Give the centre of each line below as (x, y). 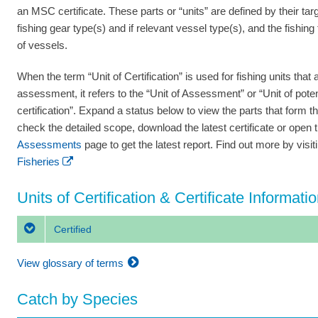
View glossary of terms (72, 263)
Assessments (49, 145)
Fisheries (38, 162)
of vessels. (42, 45)
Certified (71, 229)
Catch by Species (77, 299)
